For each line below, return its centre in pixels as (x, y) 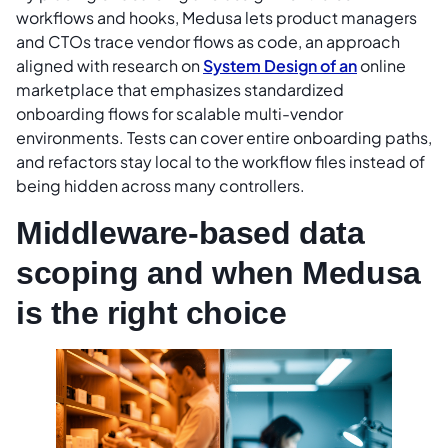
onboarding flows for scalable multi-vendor (179, 114)
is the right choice (151, 312)
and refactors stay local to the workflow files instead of (220, 162)
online (381, 66)
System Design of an (280, 66)
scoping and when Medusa (218, 272)
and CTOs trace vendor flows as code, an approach (208, 42)
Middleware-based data (190, 232)
